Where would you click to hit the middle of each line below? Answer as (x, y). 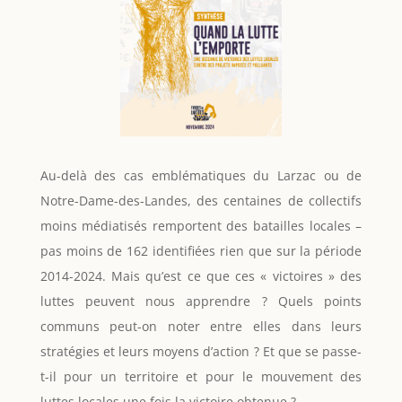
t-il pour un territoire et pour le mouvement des (201, 377)
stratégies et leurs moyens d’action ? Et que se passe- (201, 352)
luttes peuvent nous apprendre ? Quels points (201, 301)
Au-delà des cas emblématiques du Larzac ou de (201, 176)
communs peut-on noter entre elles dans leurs (201, 327)
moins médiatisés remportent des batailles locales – (201, 226)
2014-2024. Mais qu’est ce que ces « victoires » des (201, 276)
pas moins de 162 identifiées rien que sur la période (201, 251)
